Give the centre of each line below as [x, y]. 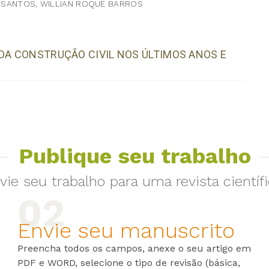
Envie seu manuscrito [126, 230]
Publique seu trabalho [134, 156]
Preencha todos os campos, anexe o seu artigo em [134, 248]
